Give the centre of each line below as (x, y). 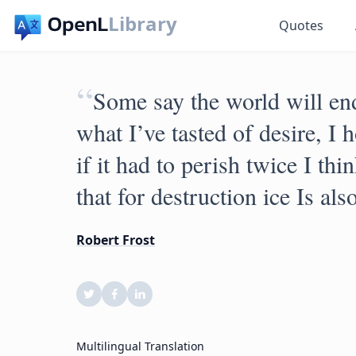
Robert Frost (116, 240)
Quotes (302, 25)
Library (143, 23)
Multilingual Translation (140, 346)
